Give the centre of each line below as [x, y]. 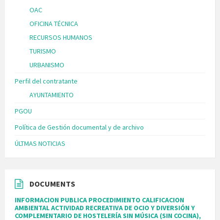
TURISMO [43, 51]
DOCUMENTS [52, 184]
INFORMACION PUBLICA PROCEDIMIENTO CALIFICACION [99, 200]
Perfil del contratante [46, 81]
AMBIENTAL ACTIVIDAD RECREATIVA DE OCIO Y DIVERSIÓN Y [105, 208]
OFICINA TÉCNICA [54, 24]
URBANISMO [47, 65]
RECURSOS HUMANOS [61, 38]
